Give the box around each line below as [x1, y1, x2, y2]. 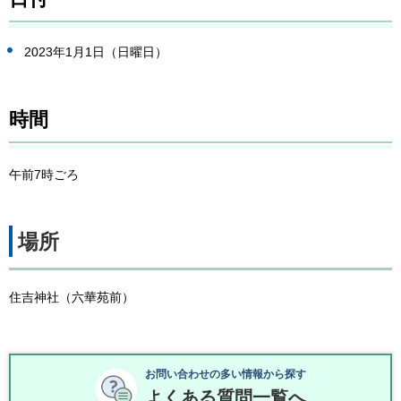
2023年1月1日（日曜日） [23, 45, 167, 60]
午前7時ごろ [9, 166, 79, 182]
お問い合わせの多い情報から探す [144, 367, 306, 380]
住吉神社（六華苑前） [9, 289, 134, 304]
